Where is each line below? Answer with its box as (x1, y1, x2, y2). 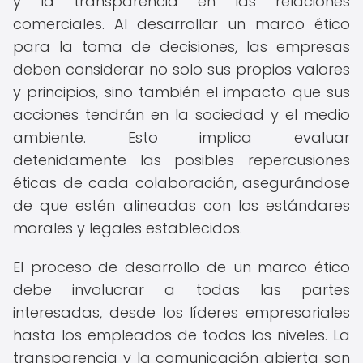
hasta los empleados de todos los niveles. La (13, 325, 350, 345)
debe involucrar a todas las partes (13, 280, 350, 300)
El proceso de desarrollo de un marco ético (13, 257, 350, 277)
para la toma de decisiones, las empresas (13, 36, 350, 57)
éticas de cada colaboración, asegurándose (13, 173, 350, 193)
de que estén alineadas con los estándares (13, 195, 350, 216)
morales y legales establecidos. (13, 218, 242, 238)
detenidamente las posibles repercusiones (13, 150, 350, 170)
